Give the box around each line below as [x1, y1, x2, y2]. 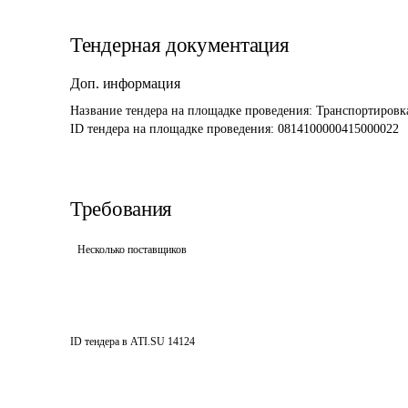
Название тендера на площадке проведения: [70, 104, 316, 117]
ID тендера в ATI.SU [70, 335, 165, 348]
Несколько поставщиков [77, 243, 187, 256]
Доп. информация [70, 76, 180, 91]
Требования [70, 198, 172, 220]
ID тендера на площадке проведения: [70, 122, 278, 136]
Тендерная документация [70, 34, 290, 56]
